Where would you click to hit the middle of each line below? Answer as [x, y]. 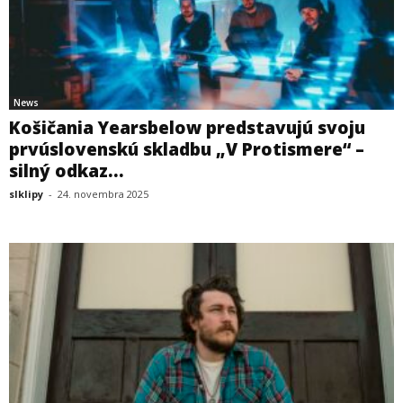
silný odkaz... [67, 171]
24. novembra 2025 [103, 194]
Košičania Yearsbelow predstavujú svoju [187, 128]
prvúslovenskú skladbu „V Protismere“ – [187, 150]
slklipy [26, 194]
